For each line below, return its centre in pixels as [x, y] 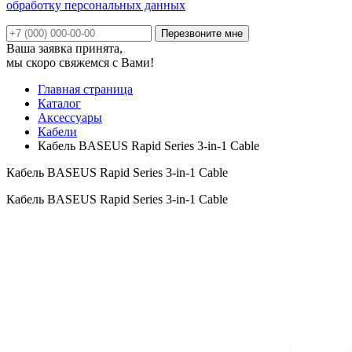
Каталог [59, 103]
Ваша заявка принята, [64, 48]
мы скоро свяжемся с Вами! [80, 62]
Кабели [57, 131]
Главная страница [85, 89]
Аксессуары [70, 117]
